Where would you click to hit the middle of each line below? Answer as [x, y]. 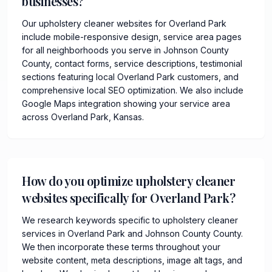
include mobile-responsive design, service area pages [132, 36]
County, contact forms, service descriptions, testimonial [132, 63]
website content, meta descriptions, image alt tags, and [132, 260]
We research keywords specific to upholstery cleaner [130, 220]
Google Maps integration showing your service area [126, 103]
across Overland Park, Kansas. [83, 117]
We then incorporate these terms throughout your [121, 246]
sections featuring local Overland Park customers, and [130, 76]
